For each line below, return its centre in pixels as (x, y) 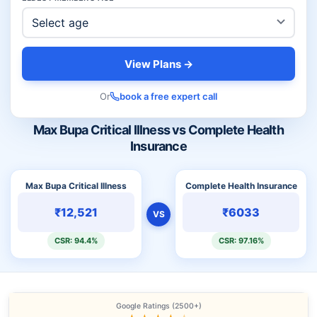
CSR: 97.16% (241, 241)
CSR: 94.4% (76, 241)
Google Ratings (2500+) (158, 306)
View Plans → (158, 64)
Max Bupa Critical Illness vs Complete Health (158, 130)
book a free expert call (168, 96)
